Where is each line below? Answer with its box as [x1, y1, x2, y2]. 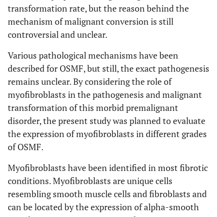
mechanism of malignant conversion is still [8, 15, 173, 27]
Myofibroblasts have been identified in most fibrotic [8, 161, 208, 173]
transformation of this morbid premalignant [8, 101, 178, 113]
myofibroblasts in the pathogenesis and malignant [8, 88, 202, 100]
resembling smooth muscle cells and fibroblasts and [8, 187, 207, 200]
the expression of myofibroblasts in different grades [8, 127, 207, 139]
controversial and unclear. [8, 28, 108, 40]
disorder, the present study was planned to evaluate [8, 114, 205, 126]
